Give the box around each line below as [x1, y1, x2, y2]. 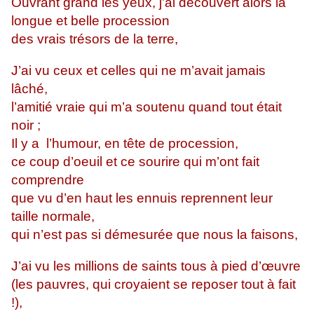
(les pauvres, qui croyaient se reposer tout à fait [11, 277, 296, 292]
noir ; [11, 118, 41, 133]
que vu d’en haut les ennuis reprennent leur [11, 191, 273, 206]
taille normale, [11, 209, 95, 224]
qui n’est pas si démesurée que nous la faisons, [11, 227, 298, 243]
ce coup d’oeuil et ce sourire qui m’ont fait [11, 154, 259, 170]
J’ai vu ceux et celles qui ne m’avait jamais [11, 63, 266, 78]
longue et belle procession [11, 13, 170, 29]
